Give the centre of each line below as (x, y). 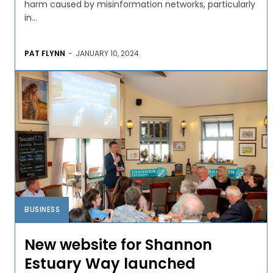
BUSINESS (42, 209)
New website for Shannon (118, 244)
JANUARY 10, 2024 (107, 53)
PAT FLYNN (45, 53)
